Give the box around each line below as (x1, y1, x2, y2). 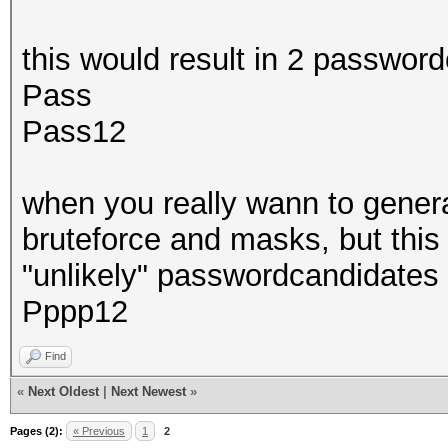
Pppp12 (22, 294, 128, 329)
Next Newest (111, 384, 186, 399)
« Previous (73, 425, 125, 437)
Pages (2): (10, 425, 63, 437)
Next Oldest (28, 384, 99, 399)
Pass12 (22, 114, 126, 149)
